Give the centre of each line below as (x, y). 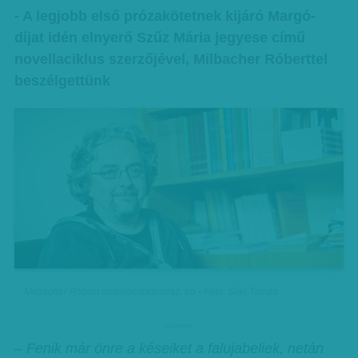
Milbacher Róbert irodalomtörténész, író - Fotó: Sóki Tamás (151, 292)
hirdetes (179, 326)
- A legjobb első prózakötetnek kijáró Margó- (165, 16)
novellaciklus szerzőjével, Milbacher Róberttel (171, 59)
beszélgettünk (62, 81)
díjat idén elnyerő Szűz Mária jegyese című (159, 38)
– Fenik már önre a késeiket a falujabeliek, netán (169, 348)
